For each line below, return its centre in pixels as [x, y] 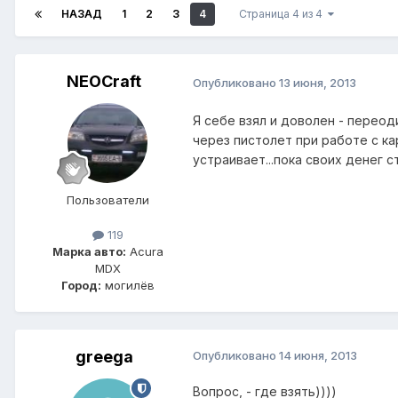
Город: [81, 286]
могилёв [127, 286]
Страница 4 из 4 [283, 14]
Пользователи [107, 200]
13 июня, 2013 [318, 82]
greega [104, 357]
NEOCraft [104, 82]
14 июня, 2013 [318, 356]
